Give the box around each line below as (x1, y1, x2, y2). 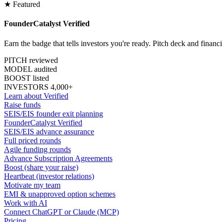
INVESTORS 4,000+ (4, 82, 73, 91)
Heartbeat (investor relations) (4, 171, 94, 180)
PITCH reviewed (4, 55, 58, 64)
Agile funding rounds (4, 145, 71, 154)
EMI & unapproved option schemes (4, 189, 115, 198)
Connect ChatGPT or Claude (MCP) (4, 207, 119, 216)
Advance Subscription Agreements (4, 154, 112, 163)
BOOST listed (4, 73, 49, 82)
